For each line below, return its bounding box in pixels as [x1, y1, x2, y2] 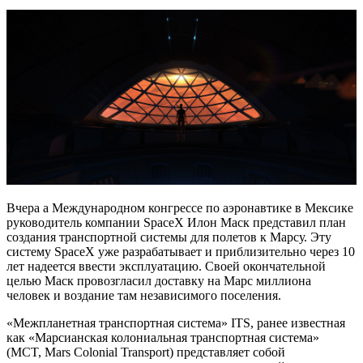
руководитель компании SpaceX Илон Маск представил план [6, 216, 346, 230]
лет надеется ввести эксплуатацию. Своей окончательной [6, 259, 326, 274]
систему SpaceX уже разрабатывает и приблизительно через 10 [6, 245, 355, 259]
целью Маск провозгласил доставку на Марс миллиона [6, 274, 311, 288]
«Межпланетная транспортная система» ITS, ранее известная [6, 316, 345, 331]
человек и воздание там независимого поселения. [6, 288, 281, 303]
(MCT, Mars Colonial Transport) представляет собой [6, 345, 285, 360]
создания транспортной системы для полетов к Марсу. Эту [6, 230, 331, 245]
